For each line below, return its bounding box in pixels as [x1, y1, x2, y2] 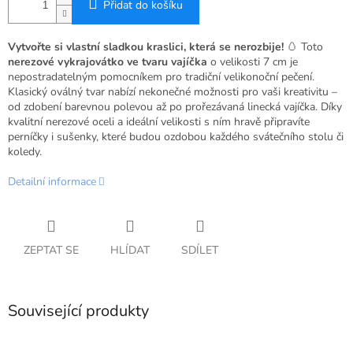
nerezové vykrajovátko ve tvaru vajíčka [8, 54, 207, 70]
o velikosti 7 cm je [207, 54, 298, 70]
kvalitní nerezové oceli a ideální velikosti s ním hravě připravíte [8, 114, 310, 130]
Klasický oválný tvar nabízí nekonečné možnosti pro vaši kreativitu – [8, 84, 337, 100]
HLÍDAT [110, 243, 150, 258]
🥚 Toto [284, 39, 323, 55]
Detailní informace [8, 174, 96, 190]
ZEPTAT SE [24, 243, 79, 258]
